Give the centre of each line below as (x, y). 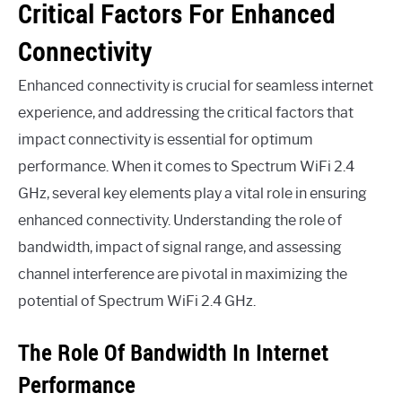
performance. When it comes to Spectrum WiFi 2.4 (186, 167)
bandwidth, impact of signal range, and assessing (180, 248)
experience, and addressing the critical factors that (186, 113)
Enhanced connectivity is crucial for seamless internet (196, 86)
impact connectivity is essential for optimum (166, 140)
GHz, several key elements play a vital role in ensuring (192, 194)
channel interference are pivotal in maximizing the (183, 275)
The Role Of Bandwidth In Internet (173, 353)
